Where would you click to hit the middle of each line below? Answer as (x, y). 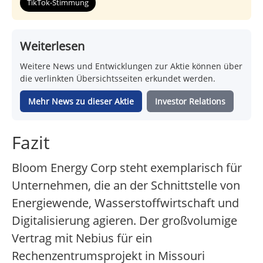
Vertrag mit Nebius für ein (82, 238)
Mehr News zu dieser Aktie (81, 102)
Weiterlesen (52, 46)
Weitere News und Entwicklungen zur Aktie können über (131, 66)
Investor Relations (190, 102)
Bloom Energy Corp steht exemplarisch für (127, 168)
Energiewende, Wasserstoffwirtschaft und (125, 203)
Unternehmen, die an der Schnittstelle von (126, 186)
